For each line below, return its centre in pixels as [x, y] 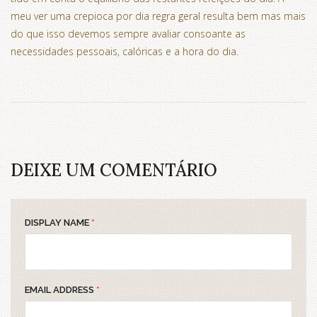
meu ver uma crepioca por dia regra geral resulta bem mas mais [158, 16]
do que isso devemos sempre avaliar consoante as [128, 34]
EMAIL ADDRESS [60, 290]
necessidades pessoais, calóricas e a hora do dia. [125, 52]
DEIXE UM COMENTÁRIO [114, 171]
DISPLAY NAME [58, 223]
